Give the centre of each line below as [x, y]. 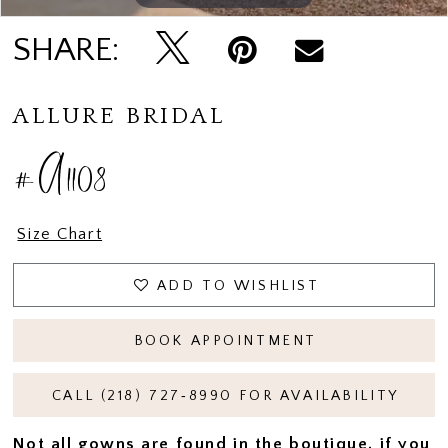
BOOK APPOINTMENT [225, 340]
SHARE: [66, 50]
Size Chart [60, 234]
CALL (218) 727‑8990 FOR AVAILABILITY [225, 395]
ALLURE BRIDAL [119, 115]
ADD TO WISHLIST [238, 285]
